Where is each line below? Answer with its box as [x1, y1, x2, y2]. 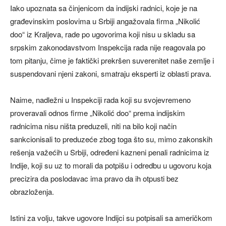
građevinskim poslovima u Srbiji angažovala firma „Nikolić [10, 16, 200, 26]
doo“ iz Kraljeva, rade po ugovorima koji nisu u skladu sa [10, 29, 195, 39]
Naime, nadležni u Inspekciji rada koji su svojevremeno [10, 94, 191, 105]
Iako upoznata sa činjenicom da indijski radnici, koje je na [10, 3, 197, 13]
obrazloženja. [10, 186, 54, 197]
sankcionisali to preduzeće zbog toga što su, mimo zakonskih [10, 134, 212, 144]
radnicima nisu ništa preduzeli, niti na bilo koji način [10, 121, 177, 131]
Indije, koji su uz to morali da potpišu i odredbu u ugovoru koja [10, 160, 211, 171]
